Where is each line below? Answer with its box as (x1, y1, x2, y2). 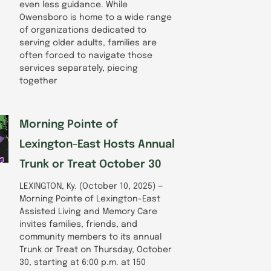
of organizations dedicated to (19, 25, 146, 34)
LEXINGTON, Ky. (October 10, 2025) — (19, 181, 163, 191)
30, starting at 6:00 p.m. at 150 (19, 258, 146, 267)
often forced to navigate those (19, 51, 152, 60)
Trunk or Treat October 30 (19, 158, 162, 170)
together (19, 76, 57, 85)
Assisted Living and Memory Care (19, 207, 157, 216)
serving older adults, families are (19, 38, 157, 47)
